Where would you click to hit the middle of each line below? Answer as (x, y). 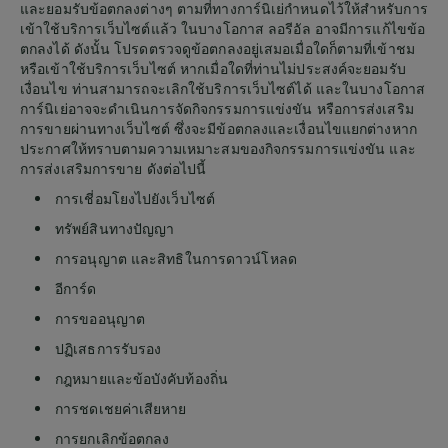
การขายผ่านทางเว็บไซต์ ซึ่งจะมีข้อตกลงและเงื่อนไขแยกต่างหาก (218, 128)
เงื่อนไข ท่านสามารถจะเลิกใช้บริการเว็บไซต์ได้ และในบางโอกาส (222, 88)
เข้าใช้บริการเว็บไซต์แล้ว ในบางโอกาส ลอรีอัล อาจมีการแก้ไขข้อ (223, 28)
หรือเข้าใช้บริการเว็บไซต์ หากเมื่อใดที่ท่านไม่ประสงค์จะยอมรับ (213, 68)
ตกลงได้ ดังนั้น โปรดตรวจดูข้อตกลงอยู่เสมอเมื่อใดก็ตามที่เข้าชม (217, 48)
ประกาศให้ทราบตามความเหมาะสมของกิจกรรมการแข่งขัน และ (218, 148)
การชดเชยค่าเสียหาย (121, 408)
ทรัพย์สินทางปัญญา (115, 228)
